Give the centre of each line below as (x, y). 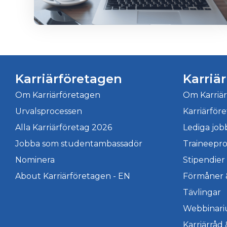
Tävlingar (202, 192)
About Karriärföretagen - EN (73, 176)
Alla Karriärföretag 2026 (64, 127)
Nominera (35, 160)
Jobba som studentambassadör (79, 144)
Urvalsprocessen (49, 111)
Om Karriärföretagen (58, 95)
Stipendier (204, 160)
